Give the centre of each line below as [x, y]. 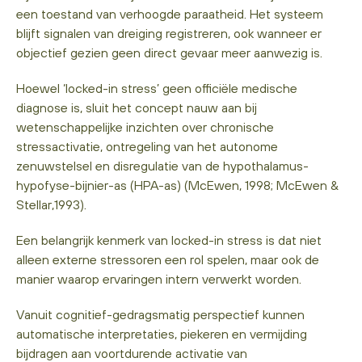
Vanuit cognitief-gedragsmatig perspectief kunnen [160, 314]
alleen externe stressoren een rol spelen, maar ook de [168, 259]
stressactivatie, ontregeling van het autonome [147, 146]
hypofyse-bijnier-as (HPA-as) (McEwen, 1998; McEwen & [177, 185]
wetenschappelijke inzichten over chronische [145, 126]
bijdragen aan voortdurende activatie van [132, 353]
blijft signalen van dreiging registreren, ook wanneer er [169, 33]
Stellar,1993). [51, 204]
